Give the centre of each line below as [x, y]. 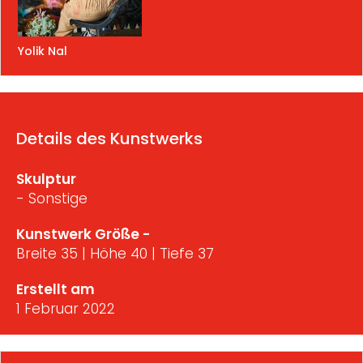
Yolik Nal [43, 51]
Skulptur [46, 179]
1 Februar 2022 [66, 309]
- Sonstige [52, 199]
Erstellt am [56, 290]
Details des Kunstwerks [109, 139]
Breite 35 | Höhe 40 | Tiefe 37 [115, 254]
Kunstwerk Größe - [83, 235]
